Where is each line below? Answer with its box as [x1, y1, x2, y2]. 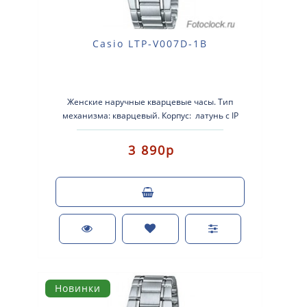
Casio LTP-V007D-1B [93, 36, 208, 50]
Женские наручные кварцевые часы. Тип [67, 95, 234, 108]
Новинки [55, 281, 101, 295]
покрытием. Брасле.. [109, 123, 191, 135]
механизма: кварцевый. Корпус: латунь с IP [62, 109, 238, 121]
